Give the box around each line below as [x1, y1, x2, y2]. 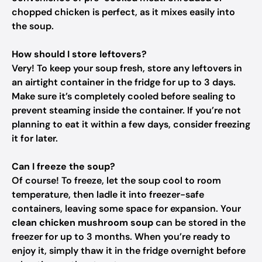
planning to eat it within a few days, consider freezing [12, 118, 250, 130]
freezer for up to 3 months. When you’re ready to [12, 230, 230, 243]
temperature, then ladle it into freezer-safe [12, 188, 204, 201]
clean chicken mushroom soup [12, 216, 153, 229]
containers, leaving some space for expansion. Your [12, 202, 241, 215]
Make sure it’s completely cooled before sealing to [12, 90, 236, 102]
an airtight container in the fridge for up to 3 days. [12, 76, 236, 88]
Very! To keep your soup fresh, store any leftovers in [12, 62, 242, 74]
